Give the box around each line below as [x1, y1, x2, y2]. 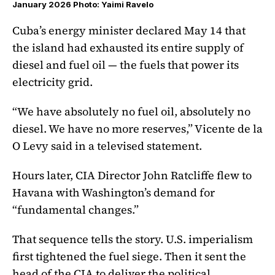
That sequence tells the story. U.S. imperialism [12, 231, 253, 247]
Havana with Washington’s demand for [12, 185, 215, 201]
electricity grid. [12, 74, 93, 90]
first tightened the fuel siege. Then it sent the [12, 248, 246, 264]
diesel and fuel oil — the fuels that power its [12, 57, 239, 73]
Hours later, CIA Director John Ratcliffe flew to [12, 168, 252, 184]
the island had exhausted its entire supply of [12, 40, 244, 56]
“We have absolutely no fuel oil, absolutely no [12, 104, 250, 120]
